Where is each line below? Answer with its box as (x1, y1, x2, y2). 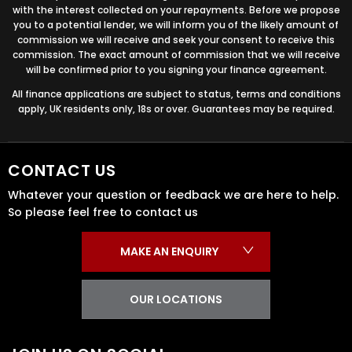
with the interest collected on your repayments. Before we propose (12, 2, 340, 16)
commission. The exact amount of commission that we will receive (12, 47, 340, 61)
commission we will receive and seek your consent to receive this (17, 32, 335, 46)
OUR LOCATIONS (130, 291, 222, 308)
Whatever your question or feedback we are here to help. (8, 186, 339, 203)
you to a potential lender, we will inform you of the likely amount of (13, 17, 339, 31)
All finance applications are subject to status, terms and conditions (11, 86, 341, 101)
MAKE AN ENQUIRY (120, 243, 218, 259)
